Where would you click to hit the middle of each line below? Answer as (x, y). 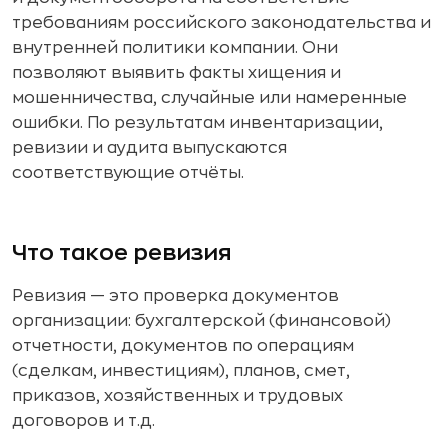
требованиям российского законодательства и (221, 23)
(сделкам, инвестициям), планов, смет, (181, 371)
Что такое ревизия (122, 253)
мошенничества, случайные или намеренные (209, 98)
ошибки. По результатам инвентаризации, (197, 123)
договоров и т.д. (83, 421)
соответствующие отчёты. (128, 173)
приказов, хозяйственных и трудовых (177, 396)
